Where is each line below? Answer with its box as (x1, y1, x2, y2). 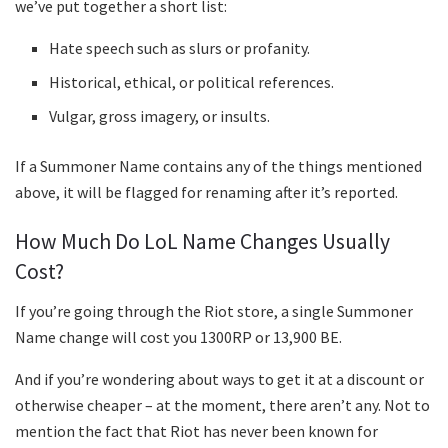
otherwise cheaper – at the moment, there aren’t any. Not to (15, 394, 430, 415)
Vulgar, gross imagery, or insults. (49, 106, 271, 127)
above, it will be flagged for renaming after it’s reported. (15, 182, 398, 203)
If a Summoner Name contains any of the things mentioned (15, 156, 422, 177)
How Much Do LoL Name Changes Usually (15, 227, 390, 255)
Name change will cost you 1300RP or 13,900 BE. (15, 326, 345, 347)
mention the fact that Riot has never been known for (15, 420, 378, 441)
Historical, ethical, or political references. (49, 72, 335, 93)
